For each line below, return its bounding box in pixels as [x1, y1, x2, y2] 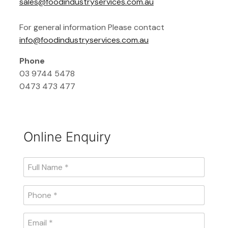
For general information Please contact [19, 22, 164, 33]
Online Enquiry [23, 128, 111, 145]
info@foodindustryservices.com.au [19, 35, 149, 46]
